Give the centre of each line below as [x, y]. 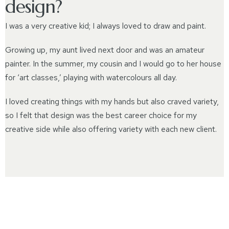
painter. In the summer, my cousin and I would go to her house [113, 64]
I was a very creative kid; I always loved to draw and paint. [106, 26]
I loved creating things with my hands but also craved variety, [112, 101]
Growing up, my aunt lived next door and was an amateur [105, 50]
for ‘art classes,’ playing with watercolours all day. [91, 77]
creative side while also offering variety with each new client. [111, 129]
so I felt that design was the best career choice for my [101, 115]
